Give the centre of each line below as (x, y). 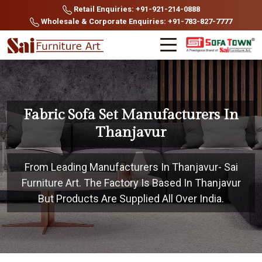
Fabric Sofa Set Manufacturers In (131, 115)
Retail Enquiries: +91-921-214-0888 (136, 9)
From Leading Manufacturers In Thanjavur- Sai (131, 167)
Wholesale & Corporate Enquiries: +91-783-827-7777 (136, 21)
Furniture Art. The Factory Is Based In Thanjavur (131, 183)
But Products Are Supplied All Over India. (131, 199)
